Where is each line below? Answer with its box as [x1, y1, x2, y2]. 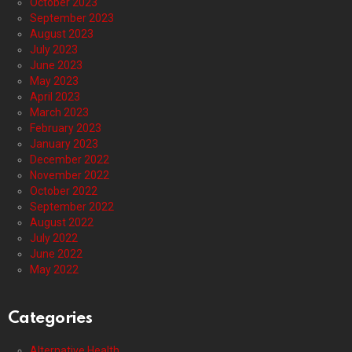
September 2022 [30, 200, 114, 214]
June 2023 [30, 59, 82, 72]
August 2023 [30, 27, 93, 41]
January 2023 [30, 137, 98, 151]
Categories [8, 310, 93, 328]
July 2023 [30, 43, 78, 57]
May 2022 [30, 263, 79, 277]
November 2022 [30, 169, 109, 182]
